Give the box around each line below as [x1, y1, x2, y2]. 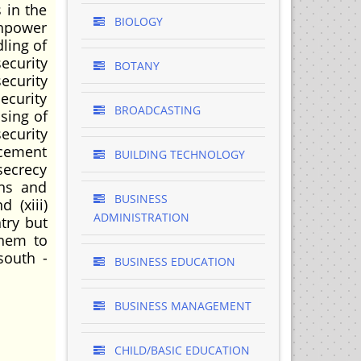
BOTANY [110, 58, 160, 73]
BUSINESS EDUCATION [110, 254, 235, 269]
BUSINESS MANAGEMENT [110, 298, 251, 313]
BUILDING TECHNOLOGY [110, 147, 245, 162]
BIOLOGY [110, 14, 163, 29]
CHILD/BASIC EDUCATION [110, 342, 250, 358]
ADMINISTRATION [93, 210, 189, 225]
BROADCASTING [110, 102, 201, 118]
